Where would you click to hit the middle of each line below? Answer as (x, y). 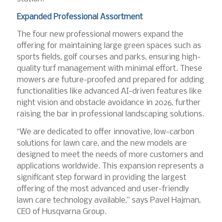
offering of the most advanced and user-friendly (103, 189)
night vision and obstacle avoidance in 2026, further (109, 103)
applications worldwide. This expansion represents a (110, 166)
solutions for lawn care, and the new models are (102, 144)
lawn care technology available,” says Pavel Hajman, (109, 201)
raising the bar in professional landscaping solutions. (110, 114)
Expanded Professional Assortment (80, 17)
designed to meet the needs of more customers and (110, 155)
